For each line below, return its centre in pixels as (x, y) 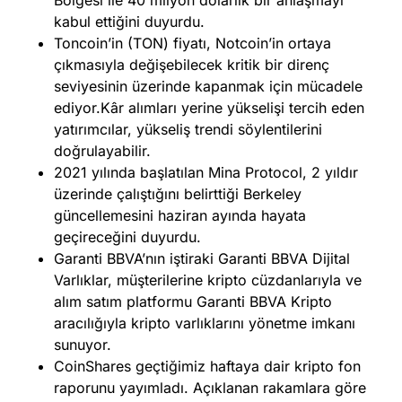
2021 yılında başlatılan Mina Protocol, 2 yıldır (206, 172)
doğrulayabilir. (102, 150)
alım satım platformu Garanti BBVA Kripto (193, 301)
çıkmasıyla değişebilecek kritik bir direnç (192, 64)
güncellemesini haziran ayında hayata (180, 215)
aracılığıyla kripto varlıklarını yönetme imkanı (205, 323)
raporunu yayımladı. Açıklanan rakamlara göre (210, 387)
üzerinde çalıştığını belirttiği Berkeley (178, 193)
